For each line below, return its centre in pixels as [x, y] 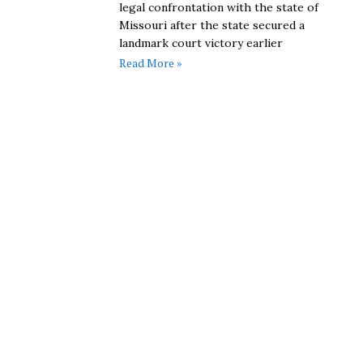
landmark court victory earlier [201, 43]
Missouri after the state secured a [212, 25]
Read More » [151, 62]
